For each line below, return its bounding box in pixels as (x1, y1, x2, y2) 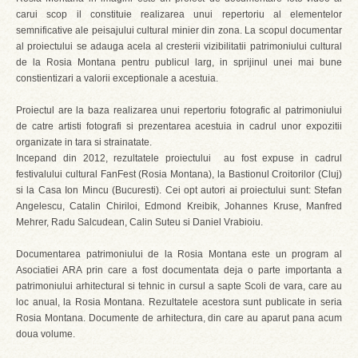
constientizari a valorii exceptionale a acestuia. (16, 73, 221, 84)
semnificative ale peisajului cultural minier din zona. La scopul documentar (16, 25, 342, 36)
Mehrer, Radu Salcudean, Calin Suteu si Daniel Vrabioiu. (16, 217, 265, 228)
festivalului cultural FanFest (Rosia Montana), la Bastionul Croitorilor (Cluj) (16, 169, 342, 180)
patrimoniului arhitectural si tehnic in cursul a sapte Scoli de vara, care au (16, 280, 342, 292)
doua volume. (16, 328, 78, 340)
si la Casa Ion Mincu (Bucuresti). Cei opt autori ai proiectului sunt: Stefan (16, 185, 342, 196)
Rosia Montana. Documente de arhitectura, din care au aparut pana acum (16, 312, 342, 324)
